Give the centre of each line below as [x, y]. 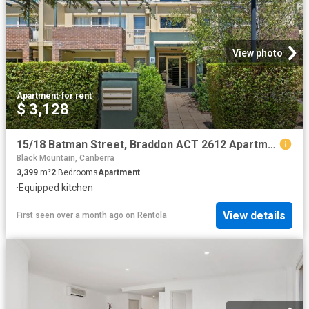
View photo [258, 53]
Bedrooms [77, 172]
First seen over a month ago [70, 216]
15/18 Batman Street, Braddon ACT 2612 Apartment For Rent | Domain [272, 144]
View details [254, 215]
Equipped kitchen [56, 187]
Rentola [152, 216]
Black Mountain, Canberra [66, 158]
